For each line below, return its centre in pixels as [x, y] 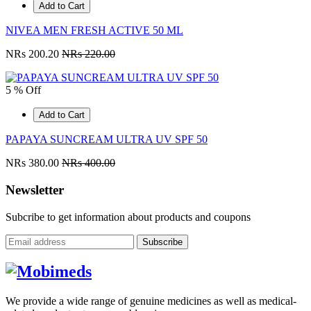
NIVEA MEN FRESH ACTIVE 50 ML [94, 31]
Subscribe [162, 242]
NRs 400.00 [89, 163]
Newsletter [35, 190]
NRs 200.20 [34, 54]
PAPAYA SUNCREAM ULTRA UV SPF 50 [107, 140]
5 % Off [23, 90]
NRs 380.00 [34, 163]
